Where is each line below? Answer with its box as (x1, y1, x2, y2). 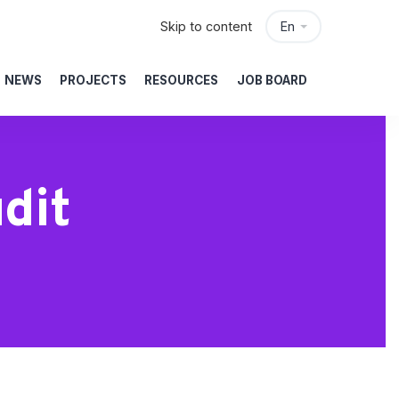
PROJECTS (60, 73, 126, 87)
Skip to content (160, 19, 253, 34)
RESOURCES (144, 73, 219, 87)
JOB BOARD (236, 73, 307, 87)
